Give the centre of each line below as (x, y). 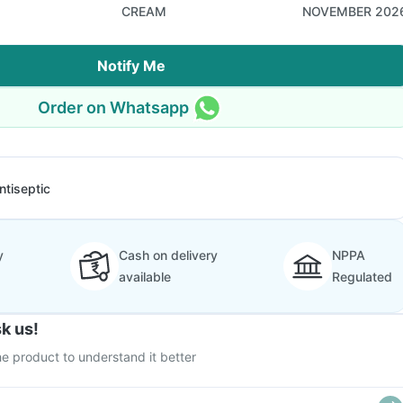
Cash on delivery (168, 255)
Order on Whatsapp (113, 107)
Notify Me (131, 66)
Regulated (362, 277)
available (144, 277)
